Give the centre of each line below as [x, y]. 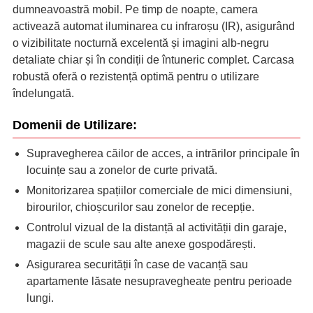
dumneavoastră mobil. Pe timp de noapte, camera [135, 10]
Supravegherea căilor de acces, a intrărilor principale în [163, 154]
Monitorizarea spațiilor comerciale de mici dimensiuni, [159, 191]
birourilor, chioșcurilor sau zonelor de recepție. [140, 208]
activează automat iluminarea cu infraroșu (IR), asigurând [154, 27]
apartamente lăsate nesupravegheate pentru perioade [159, 282]
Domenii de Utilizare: [75, 125]
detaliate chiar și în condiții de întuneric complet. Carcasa [153, 60]
